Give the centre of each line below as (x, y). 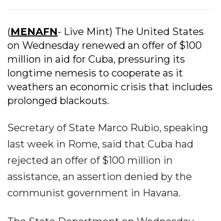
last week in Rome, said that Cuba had (100, 144)
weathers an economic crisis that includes (110, 87)
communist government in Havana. (94, 193)
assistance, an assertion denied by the (100, 176)
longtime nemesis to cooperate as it (95, 73)
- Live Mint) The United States (131, 31)
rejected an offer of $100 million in (90, 160)
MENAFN (34, 31)
